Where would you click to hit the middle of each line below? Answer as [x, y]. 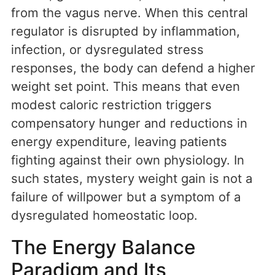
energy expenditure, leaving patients [119, 142]
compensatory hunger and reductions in [129, 123]
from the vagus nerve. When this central [130, 13]
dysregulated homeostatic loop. [104, 215]
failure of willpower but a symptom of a [126, 197]
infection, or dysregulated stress [107, 50]
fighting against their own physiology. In [128, 160]
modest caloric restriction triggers [111, 105]
